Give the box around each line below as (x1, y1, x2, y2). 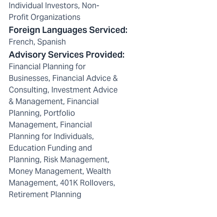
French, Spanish (9, 37, 66, 47)
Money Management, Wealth (9, 166, 111, 177)
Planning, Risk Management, (9, 155, 109, 165)
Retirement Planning (9, 189, 81, 200)
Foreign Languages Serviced (9, 24, 125, 36)
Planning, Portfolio (9, 108, 75, 119)
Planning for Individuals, (9, 131, 94, 142)
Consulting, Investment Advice (9, 85, 118, 95)
